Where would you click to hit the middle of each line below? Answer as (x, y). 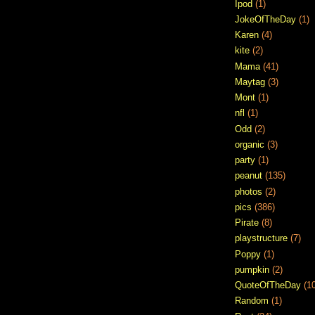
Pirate (247, 223)
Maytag (250, 82)
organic (250, 144)
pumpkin (252, 269)
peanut (249, 176)
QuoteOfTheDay (268, 285)
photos (249, 191)
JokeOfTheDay (265, 19)
